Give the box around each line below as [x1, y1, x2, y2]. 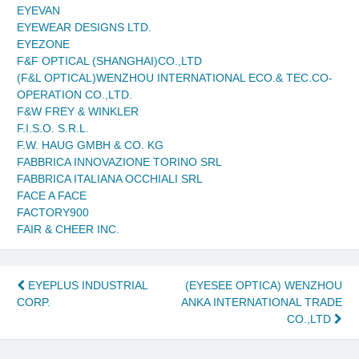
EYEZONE [17, 38, 70, 51]
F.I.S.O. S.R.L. [17, 122, 89, 135]
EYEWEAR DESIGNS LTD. [17, 21, 151, 34]
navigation [16, 303, 127, 330]
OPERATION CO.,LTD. [17, 88, 132, 102]
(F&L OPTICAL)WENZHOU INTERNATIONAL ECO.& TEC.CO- [17, 71, 333, 85]
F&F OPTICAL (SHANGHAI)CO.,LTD [17, 54, 202, 68]
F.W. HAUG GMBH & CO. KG [17, 139, 163, 152]
